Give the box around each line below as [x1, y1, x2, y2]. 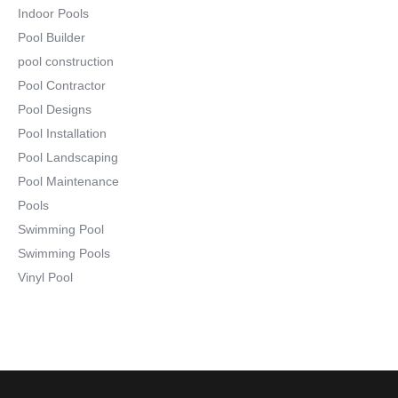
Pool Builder [18, 30, 85, 45]
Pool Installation [18, 126, 107, 141]
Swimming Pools [18, 246, 110, 261]
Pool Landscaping [18, 150, 118, 165]
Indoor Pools [18, 6, 89, 21]
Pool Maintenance [18, 174, 119, 189]
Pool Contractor [18, 78, 106, 93]
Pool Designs [18, 102, 92, 117]
